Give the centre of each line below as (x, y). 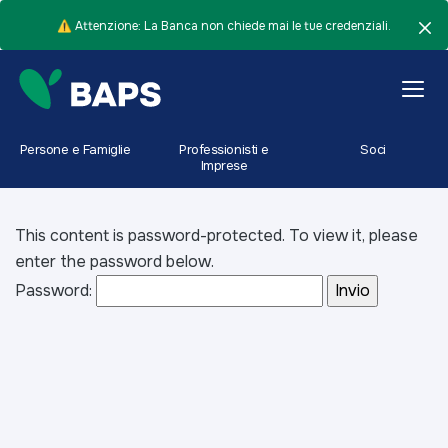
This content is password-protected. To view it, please (216, 235)
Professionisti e (224, 149)
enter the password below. (114, 261)
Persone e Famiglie (75, 149)
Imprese (224, 165)
